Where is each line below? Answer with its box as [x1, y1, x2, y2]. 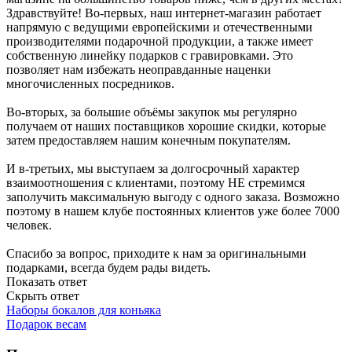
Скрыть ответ [6, 289, 79, 303]
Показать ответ [6, 275, 87, 289]
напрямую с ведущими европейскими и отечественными [6, 20, 313, 35]
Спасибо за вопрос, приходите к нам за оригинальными [6, 247, 306, 261]
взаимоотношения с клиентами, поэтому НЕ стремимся [6, 176, 305, 190]
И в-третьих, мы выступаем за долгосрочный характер [6, 162, 299, 176]
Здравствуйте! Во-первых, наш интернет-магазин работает [6, 6, 321, 20]
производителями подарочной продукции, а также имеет [6, 35, 313, 49]
